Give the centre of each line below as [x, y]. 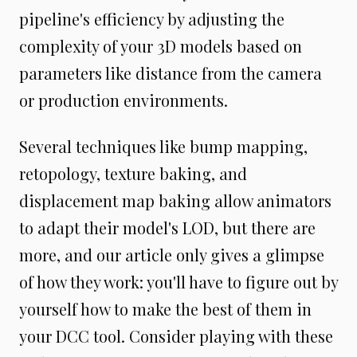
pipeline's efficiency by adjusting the [152, 19]
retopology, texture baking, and [133, 174]
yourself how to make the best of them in [165, 309]
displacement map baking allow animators [175, 201]
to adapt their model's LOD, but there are [167, 228]
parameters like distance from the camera [171, 73]
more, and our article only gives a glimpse [172, 255]
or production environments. [124, 100]
